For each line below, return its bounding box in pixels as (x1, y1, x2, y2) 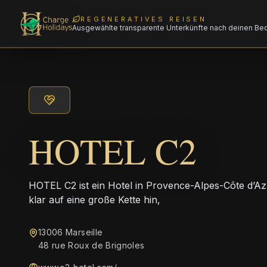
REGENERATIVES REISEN (80, 14, 207, 23)
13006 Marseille (38, 227, 103, 237)
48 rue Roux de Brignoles (38, 240, 145, 250)
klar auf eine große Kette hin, (29, 194, 160, 206)
